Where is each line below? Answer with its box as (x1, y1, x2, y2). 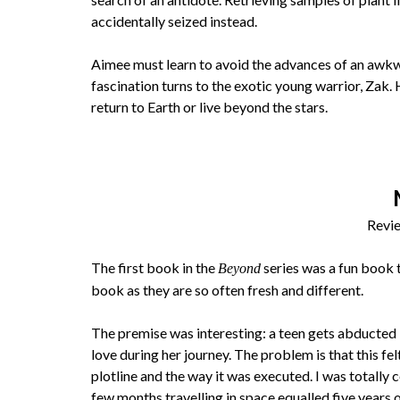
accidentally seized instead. (91, 12, 257, 29)
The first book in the (91, 259, 218, 276)
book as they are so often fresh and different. (91, 281, 363, 298)
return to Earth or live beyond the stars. (91, 98, 328, 115)
